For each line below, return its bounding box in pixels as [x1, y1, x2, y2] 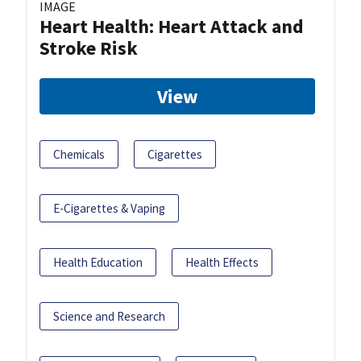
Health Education [53, 254, 143, 270]
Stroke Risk [39, 35, 138, 60]
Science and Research [53, 308, 165, 324]
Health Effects [185, 254, 259, 270]
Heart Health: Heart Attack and [39, 13, 304, 39]
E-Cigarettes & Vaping [53, 200, 165, 216]
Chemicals [53, 146, 105, 162]
